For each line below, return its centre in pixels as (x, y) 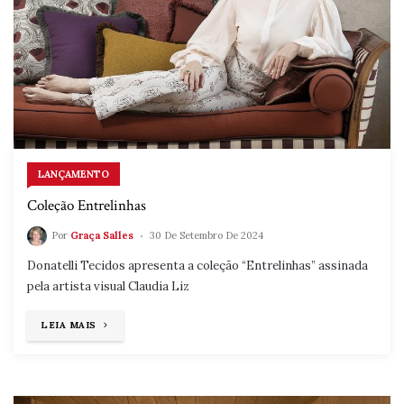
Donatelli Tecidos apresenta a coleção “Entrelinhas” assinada (197, 266)
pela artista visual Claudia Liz (108, 287)
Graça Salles (102, 236)
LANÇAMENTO (73, 174)
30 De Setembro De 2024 (207, 236)
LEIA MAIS (69, 326)
